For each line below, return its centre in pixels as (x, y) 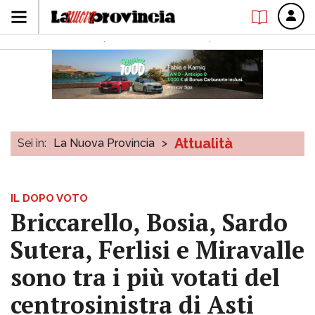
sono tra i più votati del (145, 277)
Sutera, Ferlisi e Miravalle (157, 250)
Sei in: (32, 143)
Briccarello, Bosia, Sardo (149, 223)
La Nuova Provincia (104, 143)
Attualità (204, 143)
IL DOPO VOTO (49, 198)
